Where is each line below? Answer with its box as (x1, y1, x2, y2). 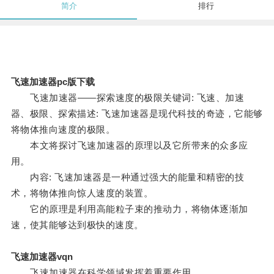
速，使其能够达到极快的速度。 (10, 220, 144, 231)
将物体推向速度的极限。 (10, 124, 116, 135)
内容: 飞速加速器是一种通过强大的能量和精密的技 (10, 172, 245, 183)
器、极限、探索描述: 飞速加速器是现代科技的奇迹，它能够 (10, 108, 263, 119)
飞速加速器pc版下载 (10, 76, 95, 87)
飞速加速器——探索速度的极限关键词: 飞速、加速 (10, 92, 245, 103)
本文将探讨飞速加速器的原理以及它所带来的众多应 (10, 140, 248, 151)
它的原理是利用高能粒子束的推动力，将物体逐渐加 (10, 204, 248, 215)
